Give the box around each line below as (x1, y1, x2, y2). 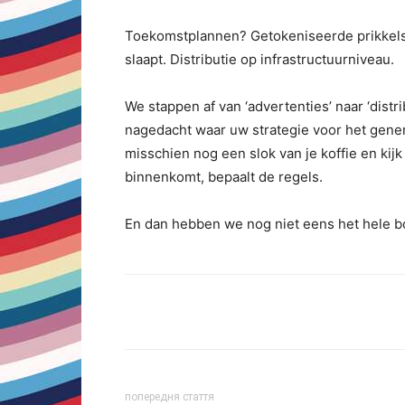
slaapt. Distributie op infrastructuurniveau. (125, 51, 394, 68)
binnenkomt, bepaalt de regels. (125, 168, 323, 185)
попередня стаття (125, 391, 214, 403)
